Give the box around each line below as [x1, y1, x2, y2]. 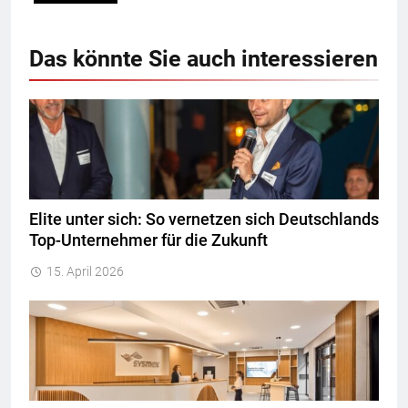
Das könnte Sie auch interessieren [29, 45, 378, 72]
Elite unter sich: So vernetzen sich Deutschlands [29, 209, 379, 229]
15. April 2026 [46, 263, 124, 279]
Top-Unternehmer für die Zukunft [29, 230, 268, 250]
